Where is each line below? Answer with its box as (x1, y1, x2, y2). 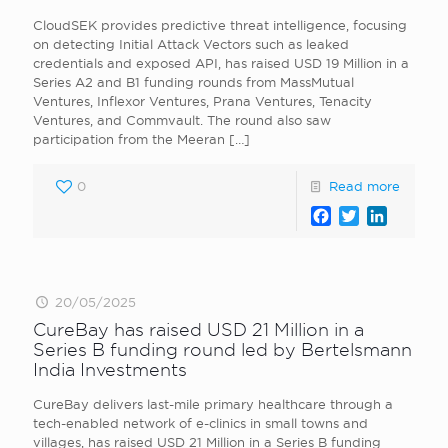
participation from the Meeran (33, 132, 225, 146)
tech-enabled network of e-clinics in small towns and (33, 416, 368, 430)
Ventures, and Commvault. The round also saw (33, 113, 331, 127)
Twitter (358, 206, 413, 225)
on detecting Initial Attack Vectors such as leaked (33, 37, 349, 51)
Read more (329, 179, 400, 193)
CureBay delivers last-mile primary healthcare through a (33, 397, 393, 411)
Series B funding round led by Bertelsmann (33, 340, 412, 359)
